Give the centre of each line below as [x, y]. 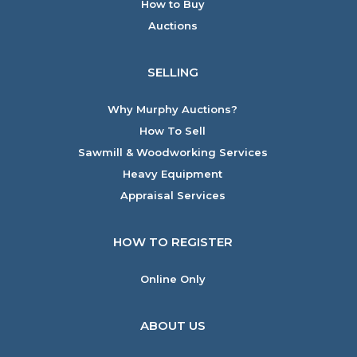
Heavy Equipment [173, 174]
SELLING [173, 72]
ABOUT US [173, 326]
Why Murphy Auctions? [173, 109]
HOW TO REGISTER [173, 242]
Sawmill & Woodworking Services [173, 152]
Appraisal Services [173, 195]
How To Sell [173, 131]
